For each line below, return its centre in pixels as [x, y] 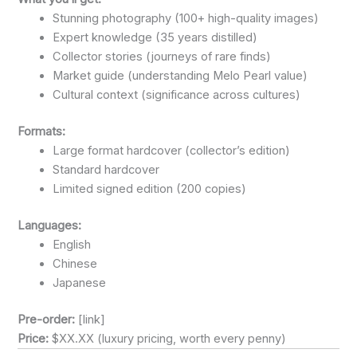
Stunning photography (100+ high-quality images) [186, 19]
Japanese [80, 282]
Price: [33, 338]
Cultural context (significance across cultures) [177, 95]
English [72, 244]
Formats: [42, 132]
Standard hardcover [106, 170]
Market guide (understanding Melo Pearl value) [180, 76]
